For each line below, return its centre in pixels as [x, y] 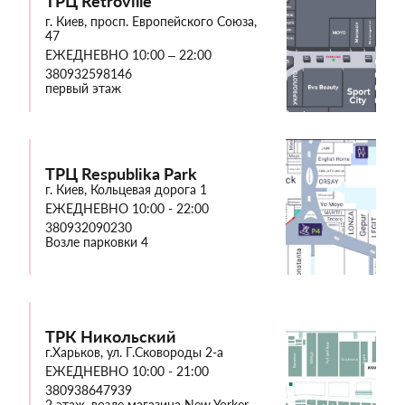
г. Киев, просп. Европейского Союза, [151, 22]
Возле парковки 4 [97, 241]
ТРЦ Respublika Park [121, 173]
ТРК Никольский [111, 336]
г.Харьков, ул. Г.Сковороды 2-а [134, 352]
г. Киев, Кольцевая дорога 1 [126, 189]
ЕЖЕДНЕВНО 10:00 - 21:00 [127, 371]
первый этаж [83, 89]
